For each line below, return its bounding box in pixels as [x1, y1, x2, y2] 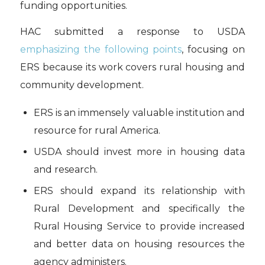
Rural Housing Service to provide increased [33, 220, 245, 232]
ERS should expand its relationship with [33, 185, 245, 196]
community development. [20, 79, 144, 91]
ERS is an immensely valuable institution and [33, 106, 245, 118]
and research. [33, 163, 98, 175]
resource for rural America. [33, 124, 160, 136]
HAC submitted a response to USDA [20, 25, 245, 37]
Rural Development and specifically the [33, 202, 245, 214]
